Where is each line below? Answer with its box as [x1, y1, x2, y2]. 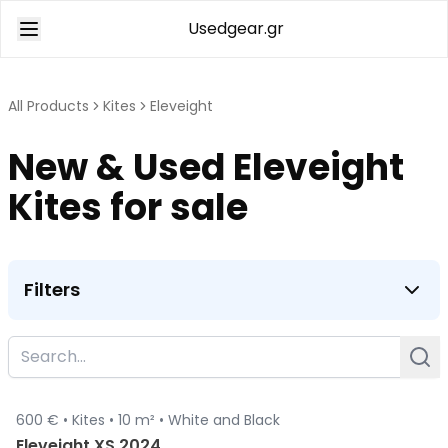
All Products [8, 96, 89, 116]
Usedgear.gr [188, 17, 284, 40]
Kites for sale [8, 182, 248, 233]
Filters [24, 277, 80, 302]
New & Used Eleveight [8, 142, 404, 193]
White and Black [168, 410, 280, 430]
